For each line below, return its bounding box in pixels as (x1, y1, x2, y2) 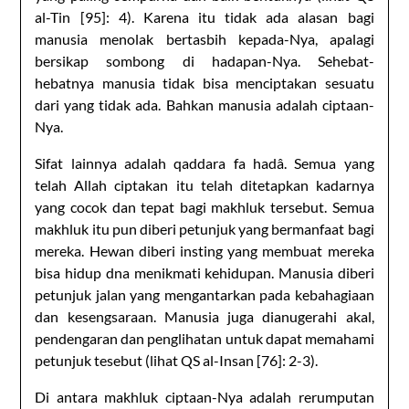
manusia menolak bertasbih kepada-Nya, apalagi (35, 29, 374, 47)
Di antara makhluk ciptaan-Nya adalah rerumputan (35, 387, 374, 405)
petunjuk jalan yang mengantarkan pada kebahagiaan (35, 285, 374, 303)
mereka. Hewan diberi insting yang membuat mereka (35, 241, 374, 259)
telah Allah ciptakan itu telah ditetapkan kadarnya (35, 175, 374, 194)
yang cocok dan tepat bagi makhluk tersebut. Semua (35, 197, 374, 215)
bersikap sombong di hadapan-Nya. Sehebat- (35, 51, 374, 69)
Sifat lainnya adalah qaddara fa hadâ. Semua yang (35, 153, 374, 172)
